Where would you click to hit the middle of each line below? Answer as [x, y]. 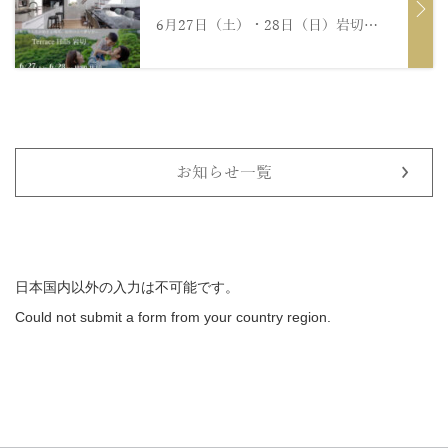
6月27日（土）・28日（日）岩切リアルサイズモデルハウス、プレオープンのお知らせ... [371, 26]
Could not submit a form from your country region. [173, 317]
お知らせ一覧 [224, 173]
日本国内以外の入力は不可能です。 [127, 287]
